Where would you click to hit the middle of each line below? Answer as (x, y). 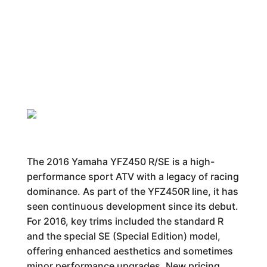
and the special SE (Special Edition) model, (123, 236)
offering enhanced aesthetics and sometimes (130, 251)
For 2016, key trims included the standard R (125, 221)
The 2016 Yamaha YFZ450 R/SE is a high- (120, 162)
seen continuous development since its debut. (132, 206)
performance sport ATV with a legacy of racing (133, 176)
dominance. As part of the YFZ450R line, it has (132, 191)
